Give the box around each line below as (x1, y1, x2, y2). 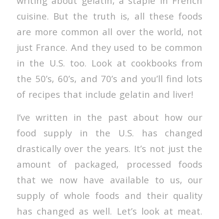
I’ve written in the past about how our (16, 111, 203, 124)
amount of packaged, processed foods (16, 158, 203, 171)
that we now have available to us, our (16, 174, 203, 186)
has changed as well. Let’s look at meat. (16, 205, 203, 218)
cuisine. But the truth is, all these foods (16, 9, 203, 22)
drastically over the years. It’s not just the (16, 142, 203, 155)
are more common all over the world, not (16, 25, 203, 38)
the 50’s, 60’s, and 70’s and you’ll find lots (16, 72, 203, 85)
